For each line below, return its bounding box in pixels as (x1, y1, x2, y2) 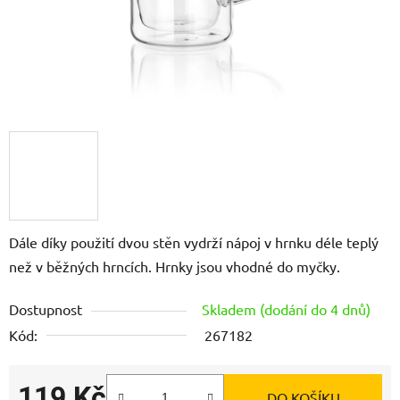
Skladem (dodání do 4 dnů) (202, 299, 371, 318)
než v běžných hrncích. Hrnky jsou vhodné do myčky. (9, 256, 340, 275)
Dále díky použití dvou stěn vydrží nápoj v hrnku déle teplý (9, 232, 379, 251)
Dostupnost (9, 299, 82, 318)
